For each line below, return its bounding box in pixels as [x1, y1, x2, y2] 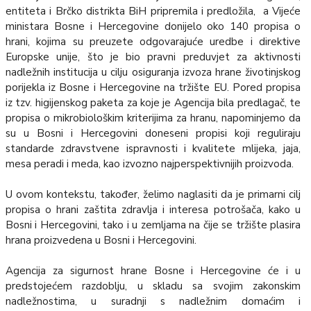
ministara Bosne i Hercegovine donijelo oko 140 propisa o [6, 19, 301, 34]
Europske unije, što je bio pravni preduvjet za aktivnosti [6, 50, 301, 65]
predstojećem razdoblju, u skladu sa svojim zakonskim [6, 279, 301, 294]
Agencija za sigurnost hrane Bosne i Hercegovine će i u [6, 264, 301, 278]
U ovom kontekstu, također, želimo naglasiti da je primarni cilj [6, 187, 301, 202]
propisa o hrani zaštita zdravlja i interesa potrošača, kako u [6, 203, 301, 217]
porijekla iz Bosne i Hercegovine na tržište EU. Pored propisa [6, 81, 301, 95]
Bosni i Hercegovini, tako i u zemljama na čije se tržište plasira [6, 218, 301, 233]
